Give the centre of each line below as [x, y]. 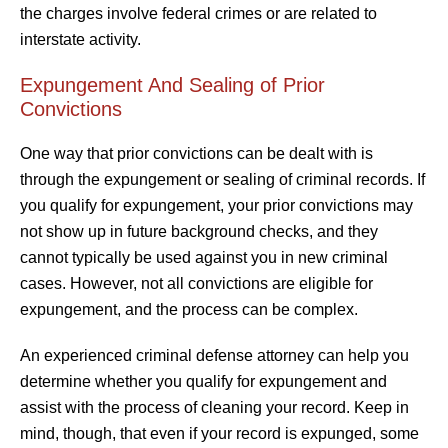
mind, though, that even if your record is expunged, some [219, 433]
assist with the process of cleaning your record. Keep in [214, 407]
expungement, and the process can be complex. [189, 309]
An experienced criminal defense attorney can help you [214, 355]
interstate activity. [80, 39]
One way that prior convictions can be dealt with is [196, 153]
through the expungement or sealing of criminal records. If [222, 179]
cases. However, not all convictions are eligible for [196, 283]
